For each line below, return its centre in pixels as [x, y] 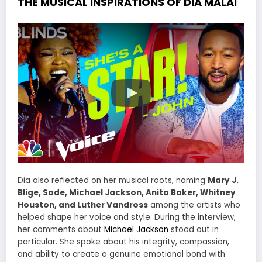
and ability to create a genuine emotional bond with [121, 254]
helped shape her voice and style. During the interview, [127, 218]
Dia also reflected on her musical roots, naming [113, 181]
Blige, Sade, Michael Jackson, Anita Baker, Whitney [127, 193]
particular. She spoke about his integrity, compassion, [123, 242]
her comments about [61, 230]
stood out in [194, 230]
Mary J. [223, 181]
